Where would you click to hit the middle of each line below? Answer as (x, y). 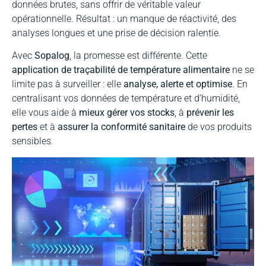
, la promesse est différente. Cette (138, 56)
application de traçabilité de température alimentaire (121, 70)
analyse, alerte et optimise (178, 84)
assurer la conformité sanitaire (121, 127)
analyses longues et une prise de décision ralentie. (116, 33)
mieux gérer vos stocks (127, 113)
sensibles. (33, 141)
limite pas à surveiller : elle (68, 84)
